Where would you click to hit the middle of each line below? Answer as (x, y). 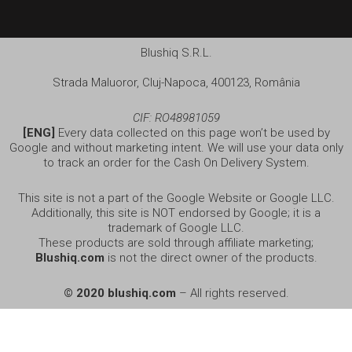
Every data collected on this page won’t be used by (192, 132)
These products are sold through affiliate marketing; (176, 243)
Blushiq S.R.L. (176, 52)
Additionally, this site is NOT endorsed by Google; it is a (176, 213)
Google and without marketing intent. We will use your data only (176, 147)
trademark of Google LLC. (176, 228)
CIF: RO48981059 (176, 117)
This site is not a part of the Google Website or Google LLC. (176, 198)
